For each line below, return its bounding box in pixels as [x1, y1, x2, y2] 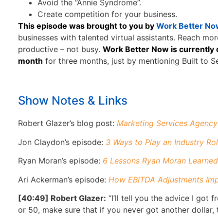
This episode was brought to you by [18, 21, 154, 31]
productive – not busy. [18, 44, 103, 54]
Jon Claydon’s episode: [18, 137, 106, 147]
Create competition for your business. [37, 9, 177, 19]
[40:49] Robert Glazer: [18, 193, 106, 203]
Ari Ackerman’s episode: [18, 174, 109, 184]
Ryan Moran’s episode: [18, 156, 103, 166]
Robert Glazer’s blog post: [18, 118, 117, 128]
